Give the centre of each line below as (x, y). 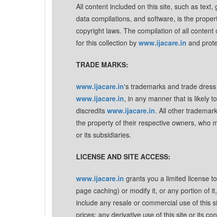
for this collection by (107, 43)
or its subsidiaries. (104, 135)
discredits (92, 110)
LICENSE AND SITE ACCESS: (123, 156)
